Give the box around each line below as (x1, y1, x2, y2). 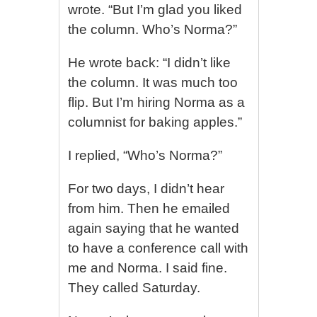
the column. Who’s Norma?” (68, 22, 238, 37)
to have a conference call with (68, 241, 249, 255)
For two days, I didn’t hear (68, 181, 225, 196)
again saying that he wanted (68, 221, 240, 236)
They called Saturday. (68, 280, 201, 295)
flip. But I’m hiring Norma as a (68, 95, 246, 110)
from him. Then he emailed (68, 201, 231, 216)
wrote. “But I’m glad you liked (68, 2, 243, 17)
